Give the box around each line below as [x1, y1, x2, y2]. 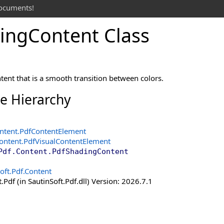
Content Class [28, 22, 149, 48]
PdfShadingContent [52, 147, 128, 156]
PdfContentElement [19, 126, 86, 136]
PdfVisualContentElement [23, 136, 110, 146]
